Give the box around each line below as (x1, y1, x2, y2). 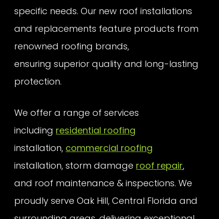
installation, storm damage (14, 159, 136, 172)
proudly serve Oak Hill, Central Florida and (14, 195, 198, 207)
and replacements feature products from (14, 22, 199, 35)
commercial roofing (66, 142, 153, 154)
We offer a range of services (14, 107, 139, 119)
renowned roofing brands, (14, 40, 130, 52)
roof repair (136, 159, 183, 172)
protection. (14, 75, 62, 88)
